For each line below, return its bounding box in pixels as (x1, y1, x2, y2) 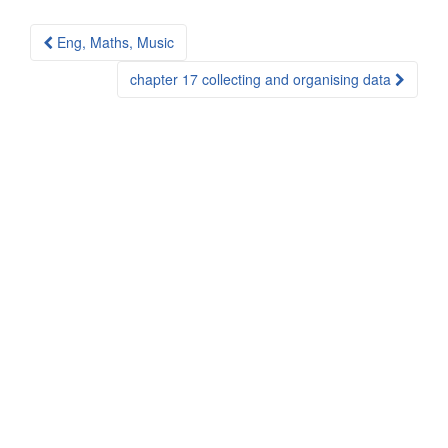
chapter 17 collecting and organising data (130, 69, 395, 89)
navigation (29, 48, 158, 88)
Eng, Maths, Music (53, 32, 174, 52)
